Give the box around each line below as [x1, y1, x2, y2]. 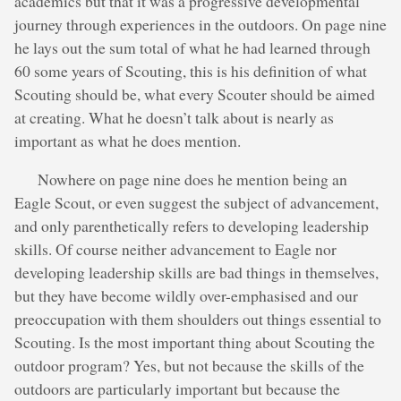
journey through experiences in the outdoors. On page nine [14, 13, 387, 35]
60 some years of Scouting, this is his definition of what [14, 59, 367, 81]
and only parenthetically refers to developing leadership [14, 215, 369, 237]
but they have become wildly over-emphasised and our [14, 285, 358, 307]
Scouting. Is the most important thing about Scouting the [14, 331, 375, 354]
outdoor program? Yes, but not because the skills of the [14, 354, 364, 377]
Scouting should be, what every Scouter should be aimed [14, 82, 375, 105]
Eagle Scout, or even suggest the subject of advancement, [14, 192, 379, 214]
